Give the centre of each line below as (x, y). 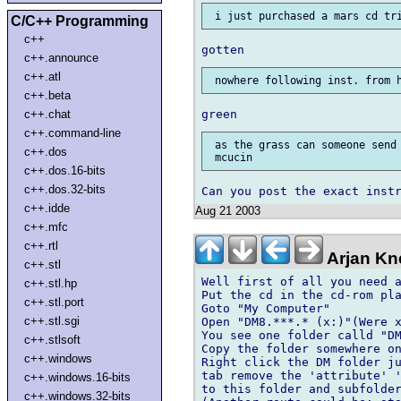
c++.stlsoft (53, 339)
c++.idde (47, 208)
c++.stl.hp (51, 283)
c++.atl (43, 76)
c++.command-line (73, 132)
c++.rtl (42, 245)
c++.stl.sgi (52, 320)
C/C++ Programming (80, 21)
